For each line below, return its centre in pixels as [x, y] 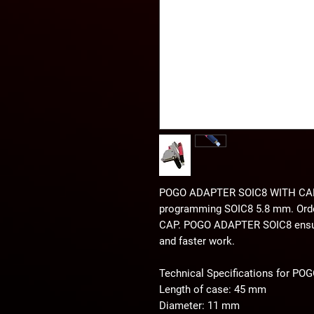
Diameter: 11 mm [199, 305]
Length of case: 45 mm [213, 289]
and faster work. [197, 241]
